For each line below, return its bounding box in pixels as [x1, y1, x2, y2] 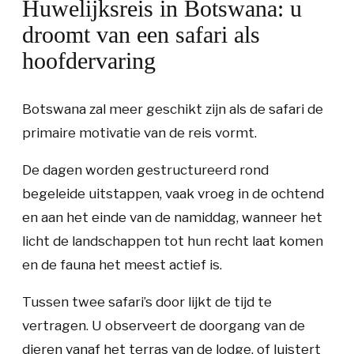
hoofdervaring [22, 47, 156, 73]
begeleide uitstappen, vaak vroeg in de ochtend [22, 186, 324, 201]
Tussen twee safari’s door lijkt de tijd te [22, 294, 272, 310]
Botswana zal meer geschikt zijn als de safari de [22, 101, 323, 117]
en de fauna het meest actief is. [22, 257, 222, 273]
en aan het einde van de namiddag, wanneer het [22, 209, 322, 225]
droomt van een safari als [22, 21, 260, 47]
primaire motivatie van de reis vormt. [22, 125, 257, 141]
